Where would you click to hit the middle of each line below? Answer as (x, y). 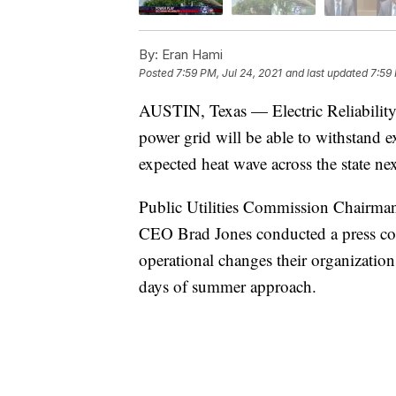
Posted (157, 72)
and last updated (327, 72)
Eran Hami (190, 54)
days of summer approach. (228, 286)
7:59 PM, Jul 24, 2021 (229, 72)
